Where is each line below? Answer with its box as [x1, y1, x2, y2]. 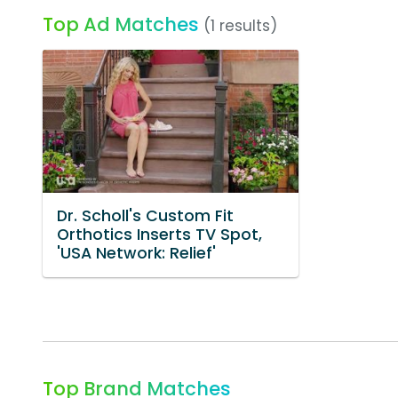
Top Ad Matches [43, 12, 199, 37]
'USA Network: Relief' [57, 243, 216, 265]
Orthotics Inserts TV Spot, [57, 224, 262, 246]
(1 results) [203, 15, 277, 36]
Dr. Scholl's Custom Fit [57, 205, 234, 227]
